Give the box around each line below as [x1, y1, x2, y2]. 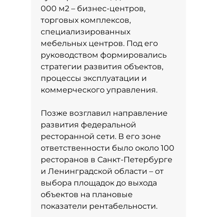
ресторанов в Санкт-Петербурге [41, 155, 172, 164]
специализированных [41, 27, 130, 36]
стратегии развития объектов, [41, 62, 163, 71]
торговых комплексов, [41, 15, 131, 25]
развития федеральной [41, 120, 136, 129]
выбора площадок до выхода [41, 178, 157, 187]
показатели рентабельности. [41, 201, 157, 211]
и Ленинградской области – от [41, 167, 164, 176]
